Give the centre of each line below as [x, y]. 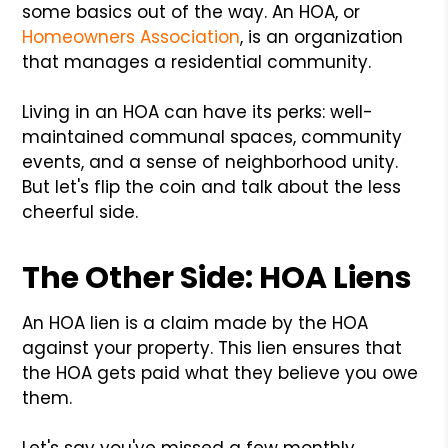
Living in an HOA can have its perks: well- [198, 111]
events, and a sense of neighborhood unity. [210, 161]
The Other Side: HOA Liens [217, 277]
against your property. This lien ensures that [212, 347]
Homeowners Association [131, 36]
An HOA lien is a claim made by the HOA [195, 322]
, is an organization [322, 36]
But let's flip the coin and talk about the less [212, 186]
